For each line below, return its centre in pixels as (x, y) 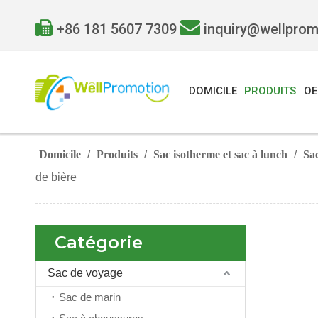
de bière (56, 177)
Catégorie (99, 243)
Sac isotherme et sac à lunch (220, 155)
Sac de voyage (85, 273)
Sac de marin (90, 297)
